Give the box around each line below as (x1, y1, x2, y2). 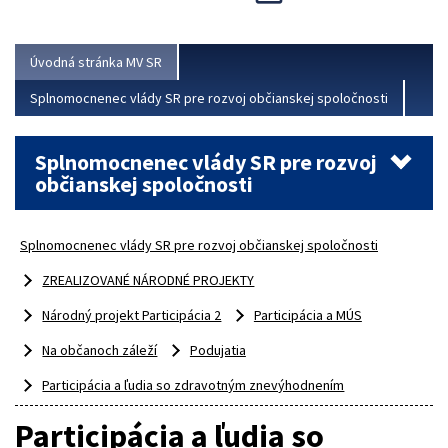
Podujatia (189, 341, 246, 360)
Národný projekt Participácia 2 (42, 306, 222, 325)
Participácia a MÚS (253, 306, 362, 325)
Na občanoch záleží (42, 341, 158, 360)
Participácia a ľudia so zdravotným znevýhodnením (42, 376, 345, 395)
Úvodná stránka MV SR (30, 53, 162, 72)
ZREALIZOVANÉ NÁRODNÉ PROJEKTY (42, 271, 255, 290)
